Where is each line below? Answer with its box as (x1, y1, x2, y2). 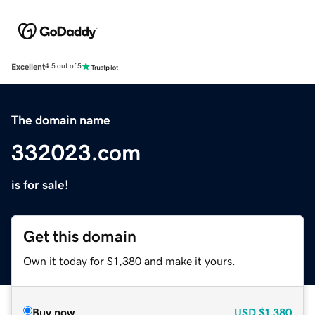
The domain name (11, 113, 110, 127)
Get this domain (23, 228, 136, 245)
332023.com (11, 141, 141, 164)
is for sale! (11, 178, 69, 191)
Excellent (11, 62, 45, 71)
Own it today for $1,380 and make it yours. (23, 255, 236, 266)
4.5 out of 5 (45, 63, 82, 70)
